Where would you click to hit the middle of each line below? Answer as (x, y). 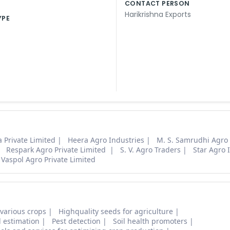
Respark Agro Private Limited (57, 150)
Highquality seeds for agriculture (116, 212)
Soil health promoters (150, 221)
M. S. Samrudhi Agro (192, 140)
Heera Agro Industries (106, 140)
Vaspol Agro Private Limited (48, 160)
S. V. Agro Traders (150, 150)
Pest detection (76, 221)
